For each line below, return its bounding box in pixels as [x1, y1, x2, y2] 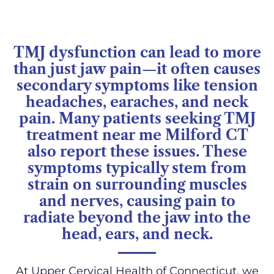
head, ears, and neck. [61, 226, 213, 243]
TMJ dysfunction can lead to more [13, 44, 261, 62]
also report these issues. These [27, 143, 247, 161]
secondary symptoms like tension [16, 77, 258, 95]
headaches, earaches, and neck [26, 94, 248, 111]
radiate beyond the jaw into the [23, 209, 251, 227]
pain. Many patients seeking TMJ [18, 110, 256, 128]
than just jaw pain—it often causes [13, 61, 261, 78]
